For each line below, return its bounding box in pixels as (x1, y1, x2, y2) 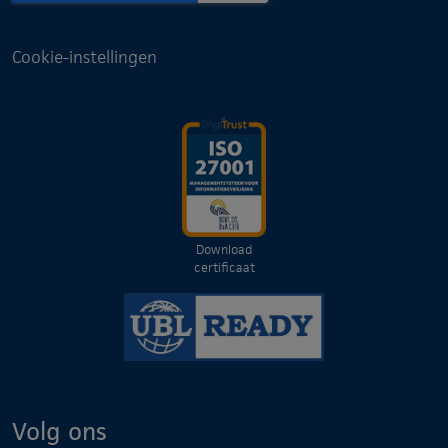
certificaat (193, 259, 255, 277)
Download (195, 241, 253, 259)
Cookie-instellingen (12, 46, 157, 69)
